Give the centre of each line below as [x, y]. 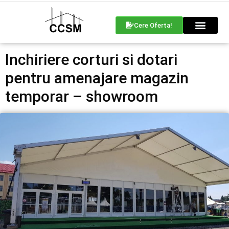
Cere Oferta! [153, 25]
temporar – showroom [82, 96]
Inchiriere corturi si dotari [91, 59]
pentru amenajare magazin [97, 78]
